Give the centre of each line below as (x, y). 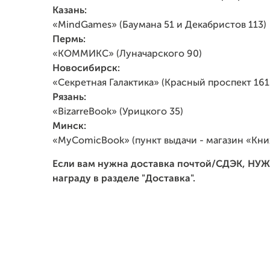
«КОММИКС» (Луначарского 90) (127, 54)
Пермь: (69, 40)
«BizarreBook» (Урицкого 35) (118, 112)
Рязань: (69, 98)
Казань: (70, 11)
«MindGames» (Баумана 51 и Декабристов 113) (159, 25)
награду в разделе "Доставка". (124, 179)
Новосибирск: (86, 69)
